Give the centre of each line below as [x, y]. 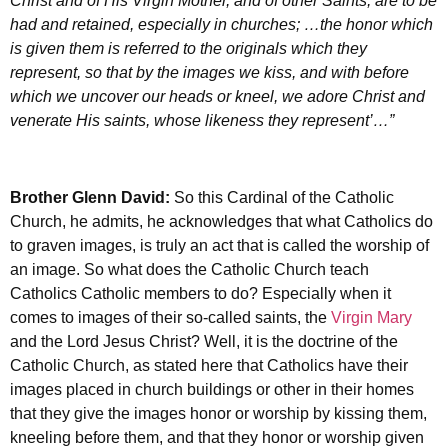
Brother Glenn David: [92, 198]
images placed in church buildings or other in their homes [212, 390]
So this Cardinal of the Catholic [284, 198]
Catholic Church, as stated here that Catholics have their [209, 366]
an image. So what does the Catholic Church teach [189, 270]
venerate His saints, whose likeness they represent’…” [204, 121]
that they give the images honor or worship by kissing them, [218, 414]
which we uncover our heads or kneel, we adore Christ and [217, 97]
